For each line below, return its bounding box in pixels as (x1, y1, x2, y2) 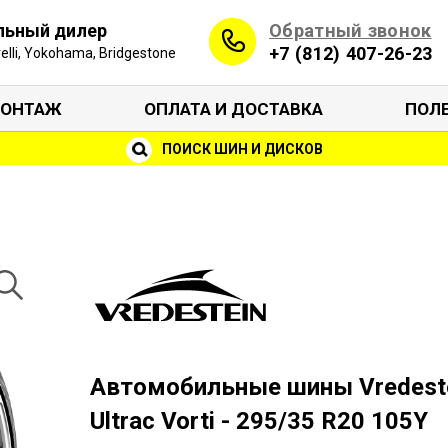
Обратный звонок (269, 19, 432, 41)
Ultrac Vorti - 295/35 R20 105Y (89, 407, 428, 435)
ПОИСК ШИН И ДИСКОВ (158, 141, 323, 157)
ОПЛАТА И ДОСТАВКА (144, 98, 323, 119)
